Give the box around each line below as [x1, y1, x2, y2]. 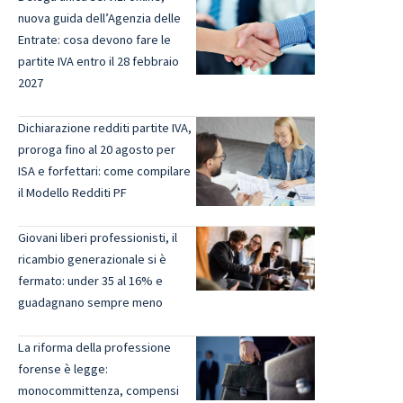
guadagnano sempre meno [18, 294, 163, 311]
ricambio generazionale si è [18, 251, 166, 268]
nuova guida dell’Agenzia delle [18, 10, 181, 27]
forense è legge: [18, 361, 108, 378]
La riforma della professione [18, 339, 171, 356]
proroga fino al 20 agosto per [18, 141, 175, 158]
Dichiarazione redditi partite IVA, [18, 120, 192, 137]
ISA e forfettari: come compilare [18, 163, 191, 180]
